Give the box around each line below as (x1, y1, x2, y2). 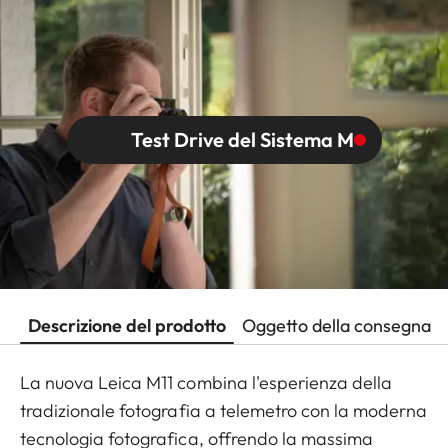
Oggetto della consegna (242, 314, 431, 338)
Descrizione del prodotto (28, 314, 226, 338)
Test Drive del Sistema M (130, 126, 354, 152)
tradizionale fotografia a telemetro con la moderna (20, 399, 428, 423)
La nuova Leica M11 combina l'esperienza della (20, 371, 393, 395)
